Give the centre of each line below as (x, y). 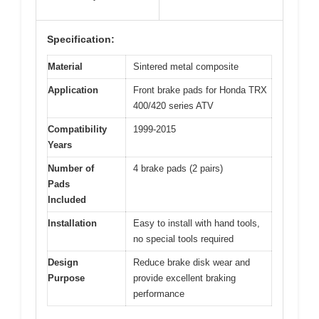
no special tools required (183, 239)
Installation (72, 223)
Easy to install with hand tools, (197, 223)
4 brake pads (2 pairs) (178, 168)
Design (63, 262)
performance (159, 293)
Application (73, 90)
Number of (71, 168)
